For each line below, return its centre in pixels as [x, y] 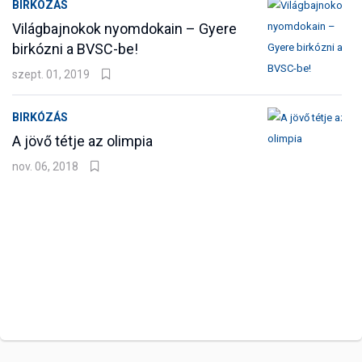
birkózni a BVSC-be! [75, 48]
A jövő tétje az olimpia [82, 141]
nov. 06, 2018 [45, 166]
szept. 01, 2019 [51, 74]
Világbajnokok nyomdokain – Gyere [124, 28]
